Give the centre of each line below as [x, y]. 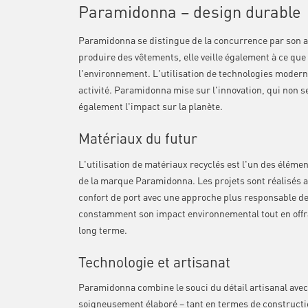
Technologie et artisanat [154, 261]
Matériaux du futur [137, 138]
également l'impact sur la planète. [150, 106]
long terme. [102, 229]
